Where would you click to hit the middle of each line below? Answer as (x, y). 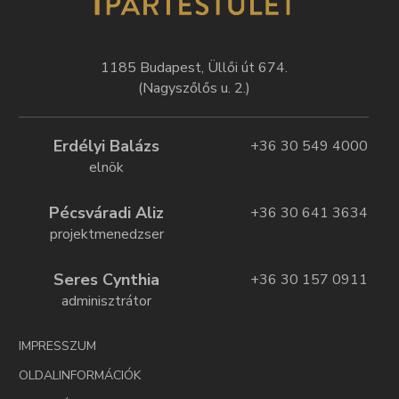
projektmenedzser (106, 235)
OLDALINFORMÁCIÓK (80, 376)
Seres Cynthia (106, 280)
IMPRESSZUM (57, 346)
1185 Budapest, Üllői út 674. (194, 68)
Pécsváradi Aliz (106, 213)
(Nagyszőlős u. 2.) (194, 89)
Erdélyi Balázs (106, 147)
